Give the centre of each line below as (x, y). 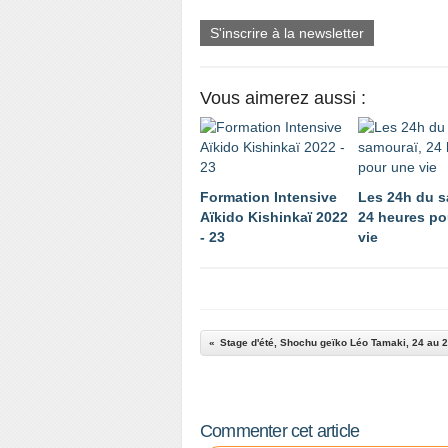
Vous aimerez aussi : (283, 98)
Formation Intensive (268, 197)
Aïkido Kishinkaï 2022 (274, 217)
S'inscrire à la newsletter (287, 33)
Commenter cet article (280, 431)
